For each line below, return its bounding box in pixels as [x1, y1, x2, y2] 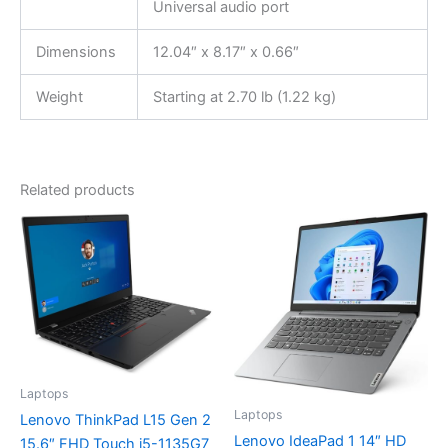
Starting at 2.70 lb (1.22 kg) [152, 87, 336, 106]
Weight [35, 87, 83, 106]
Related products [20, 181, 135, 200]
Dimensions [35, 42, 116, 61]
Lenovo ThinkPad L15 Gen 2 [20, 411, 211, 430]
